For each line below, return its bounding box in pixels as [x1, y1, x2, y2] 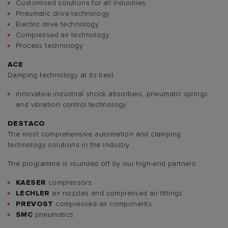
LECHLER [16, 189, 50, 197]
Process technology [16, 41, 83, 50]
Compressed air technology [16, 31, 109, 39]
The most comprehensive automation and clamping [8, 130, 181, 138]
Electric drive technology [16, 20, 99, 28]
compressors [46, 178, 92, 187]
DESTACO [8, 119, 45, 128]
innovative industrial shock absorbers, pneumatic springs [16, 90, 208, 98]
